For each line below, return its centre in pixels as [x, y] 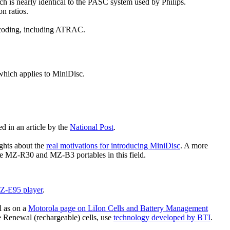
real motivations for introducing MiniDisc [113, 146]
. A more [194, 146]
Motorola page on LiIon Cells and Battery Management [118, 208]
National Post [92, 127]
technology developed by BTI [162, 218]
